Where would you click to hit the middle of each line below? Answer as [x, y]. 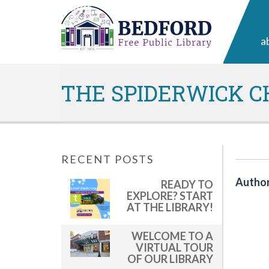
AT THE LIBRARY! [170, 207]
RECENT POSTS [107, 159]
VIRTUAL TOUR [174, 247]
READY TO [187, 184]
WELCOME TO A [172, 236]
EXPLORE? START [170, 195]
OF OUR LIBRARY [170, 258]
